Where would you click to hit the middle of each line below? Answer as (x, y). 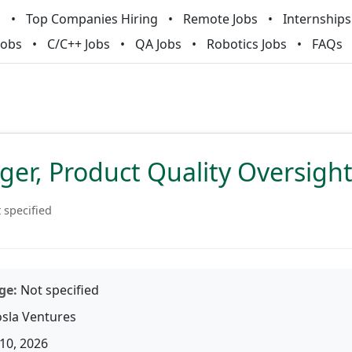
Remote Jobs (220, 19)
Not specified (58, 290)
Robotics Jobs (247, 44)
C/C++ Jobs (79, 44)
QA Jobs (158, 44)
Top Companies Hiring (92, 19)
